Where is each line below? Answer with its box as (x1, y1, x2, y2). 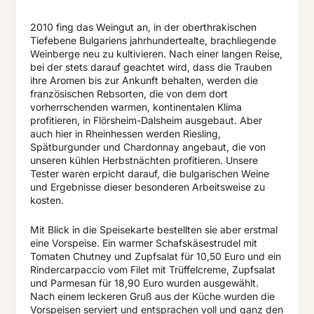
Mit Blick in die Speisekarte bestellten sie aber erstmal (29, 223, 278, 235)
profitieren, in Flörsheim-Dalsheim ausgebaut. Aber (29, 114, 262, 127)
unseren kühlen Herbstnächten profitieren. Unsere (29, 154, 258, 167)
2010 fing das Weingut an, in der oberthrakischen (29, 21, 257, 34)
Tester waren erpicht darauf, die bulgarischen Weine (29, 168, 269, 180)
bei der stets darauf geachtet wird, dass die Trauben (29, 61, 272, 74)
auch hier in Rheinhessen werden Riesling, (29, 128, 221, 140)
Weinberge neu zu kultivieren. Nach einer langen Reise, (29, 48, 282, 60)
